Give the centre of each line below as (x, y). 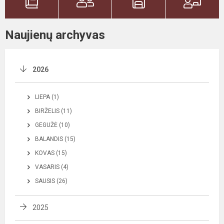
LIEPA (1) (47, 97)
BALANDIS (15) (55, 139)
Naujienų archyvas (55, 35)
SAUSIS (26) (51, 181)
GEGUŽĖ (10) (52, 125)
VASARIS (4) (52, 167)
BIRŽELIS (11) (53, 111)
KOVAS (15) (51, 153)
